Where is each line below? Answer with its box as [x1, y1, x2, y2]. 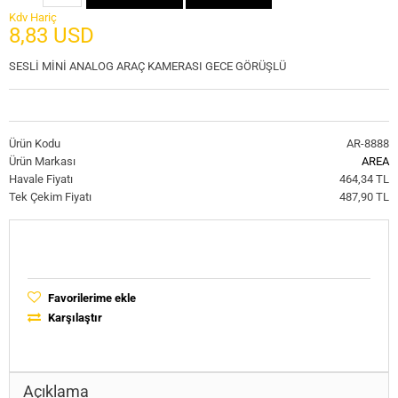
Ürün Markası [9, 154, 76, 168]
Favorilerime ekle [45, 291, 136, 305]
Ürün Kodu [9, 136, 60, 150]
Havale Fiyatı [9, 171, 73, 186]
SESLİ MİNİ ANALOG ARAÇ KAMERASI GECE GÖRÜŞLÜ [9, 59, 286, 73]
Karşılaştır [45, 310, 102, 324]
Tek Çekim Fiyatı [9, 189, 92, 203]
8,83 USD [9, 22, 94, 48]
